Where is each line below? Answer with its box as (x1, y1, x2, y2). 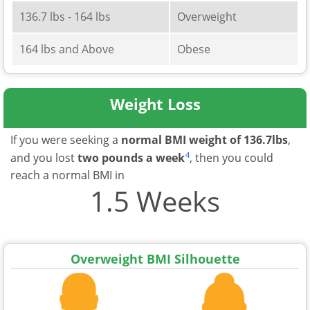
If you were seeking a (10, 131, 121, 147)
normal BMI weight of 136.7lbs (121, 131, 288, 147)
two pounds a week (77, 149, 185, 165)
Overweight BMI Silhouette (70, 250, 240, 267)
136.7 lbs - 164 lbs (19, 8, 111, 24)
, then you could (190, 149, 273, 165)
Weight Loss (109, 93, 201, 114)
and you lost (10, 149, 77, 165)
